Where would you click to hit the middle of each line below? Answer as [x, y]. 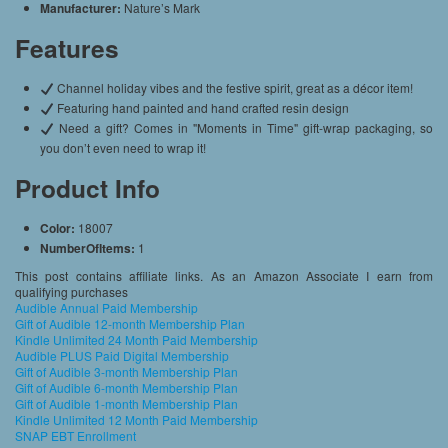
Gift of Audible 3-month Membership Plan [126, 372]
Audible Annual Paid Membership [106, 308]
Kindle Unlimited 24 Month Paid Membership [136, 340]
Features [67, 48]
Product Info [87, 188]
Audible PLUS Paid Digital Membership [122, 356]
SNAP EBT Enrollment [75, 436]
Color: [59, 228]
